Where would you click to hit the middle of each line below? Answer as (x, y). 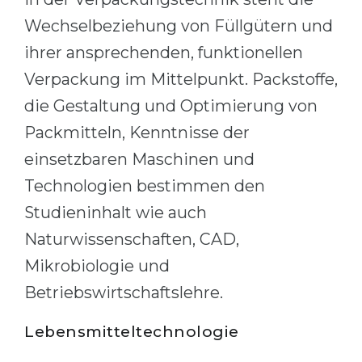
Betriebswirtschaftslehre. (124, 293)
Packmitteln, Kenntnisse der (137, 133)
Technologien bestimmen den (145, 186)
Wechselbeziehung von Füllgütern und (179, 26)
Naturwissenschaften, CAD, (132, 239)
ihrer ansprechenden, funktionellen (164, 53)
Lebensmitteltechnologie (132, 332)
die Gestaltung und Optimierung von (171, 106)
